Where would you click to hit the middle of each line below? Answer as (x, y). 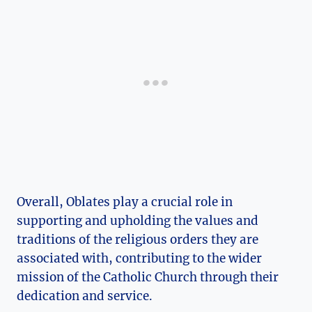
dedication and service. (85, 296)
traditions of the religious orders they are (138, 240)
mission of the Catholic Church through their (148, 278)
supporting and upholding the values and (138, 221)
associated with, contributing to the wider (139, 259)
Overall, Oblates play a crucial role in (125, 202)
